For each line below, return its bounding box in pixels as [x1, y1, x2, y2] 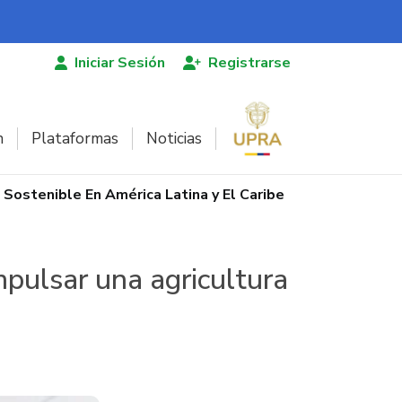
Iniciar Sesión [74, 53, 165, 73]
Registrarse [208, 53, 291, 73]
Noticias [146, 127, 202, 149]
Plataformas [31, 127, 118, 149]
